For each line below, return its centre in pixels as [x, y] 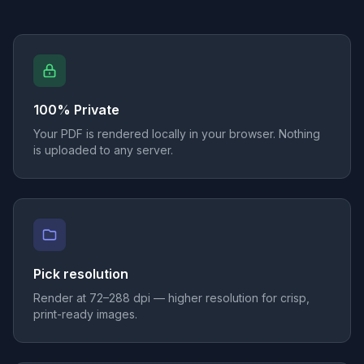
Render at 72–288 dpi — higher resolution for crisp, [171, 298]
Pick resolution [81, 274]
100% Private [76, 110]
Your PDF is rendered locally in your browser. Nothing [177, 134]
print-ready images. [85, 314]
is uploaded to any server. [103, 150]
